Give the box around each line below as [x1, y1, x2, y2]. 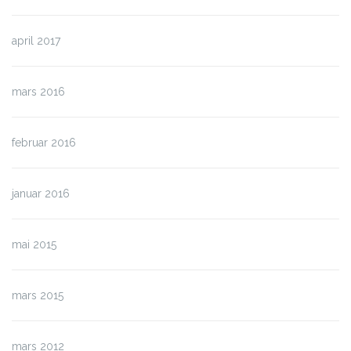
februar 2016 [12, 136, 76, 149]
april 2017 [12, 34, 60, 47]
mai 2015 [12, 237, 56, 251]
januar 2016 [12, 186, 70, 200]
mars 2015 [12, 288, 63, 302]
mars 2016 [12, 85, 65, 98]
